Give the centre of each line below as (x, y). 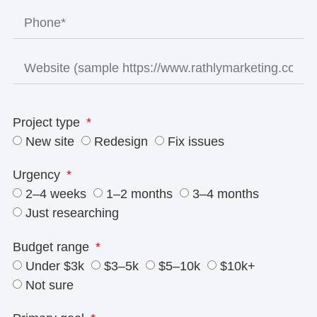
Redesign (121, 142)
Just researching (72, 213)
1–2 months (139, 194)
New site (50, 142)
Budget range (52, 247)
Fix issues (196, 142)
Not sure (49, 285)
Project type (48, 123)
